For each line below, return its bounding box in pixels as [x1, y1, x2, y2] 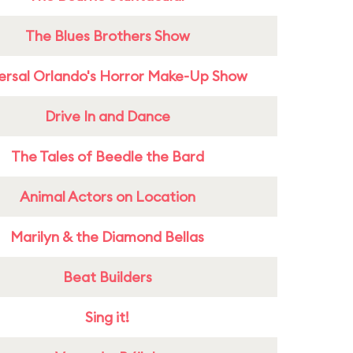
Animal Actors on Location [19, 188, 195, 206]
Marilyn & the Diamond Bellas [10, 228, 204, 246]
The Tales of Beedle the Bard [10, 147, 204, 165]
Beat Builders [62, 268, 152, 286]
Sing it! [85, 308, 129, 326]
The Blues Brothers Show [24, 27, 190, 45]
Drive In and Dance [44, 107, 170, 125]
